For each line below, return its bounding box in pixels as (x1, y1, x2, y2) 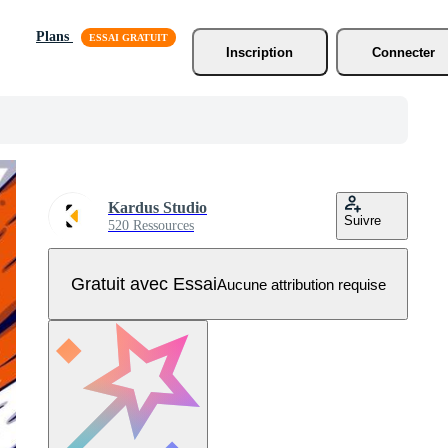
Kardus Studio (108, 199, 207, 216)
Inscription (226, 44, 294, 60)
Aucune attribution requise (216, 275, 386, 293)
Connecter (372, 44, 436, 60)
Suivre (344, 213, 381, 228)
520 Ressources (108, 218, 194, 233)
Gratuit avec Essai (70, 273, 217, 294)
